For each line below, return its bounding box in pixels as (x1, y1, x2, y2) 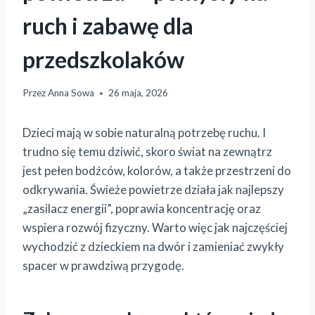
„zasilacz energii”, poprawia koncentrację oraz (22, 201, 261, 217)
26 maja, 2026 (108, 87, 169, 99)
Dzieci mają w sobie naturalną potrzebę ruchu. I (22, 125, 266, 141)
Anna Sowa (48, 87, 95, 99)
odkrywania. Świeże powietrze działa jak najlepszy (22, 182, 284, 198)
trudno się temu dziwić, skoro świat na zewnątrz (22, 144, 272, 160)
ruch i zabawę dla (22, 11, 193, 39)
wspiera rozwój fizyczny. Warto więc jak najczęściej (22, 220, 288, 236)
